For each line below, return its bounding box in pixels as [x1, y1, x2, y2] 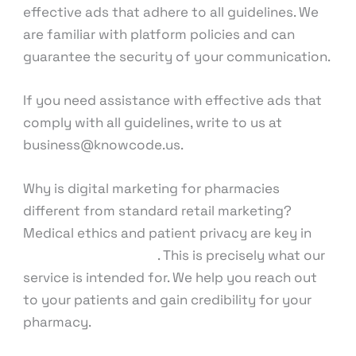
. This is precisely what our [157, 246, 326, 265]
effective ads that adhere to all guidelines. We [23, 2, 319, 21]
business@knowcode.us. [23, 135, 184, 153]
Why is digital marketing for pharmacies [23, 180, 281, 198]
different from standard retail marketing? [23, 202, 292, 220]
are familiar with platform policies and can [23, 25, 296, 43]
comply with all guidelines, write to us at [23, 113, 283, 131]
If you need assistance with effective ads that [23, 91, 323, 109]
